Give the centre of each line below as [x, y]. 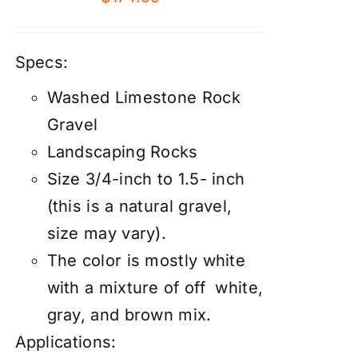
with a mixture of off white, [155, 288]
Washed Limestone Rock [143, 98]
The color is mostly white [146, 261]
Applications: [66, 342]
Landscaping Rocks [122, 152]
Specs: [42, 63]
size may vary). [107, 234]
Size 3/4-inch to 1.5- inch [146, 179]
